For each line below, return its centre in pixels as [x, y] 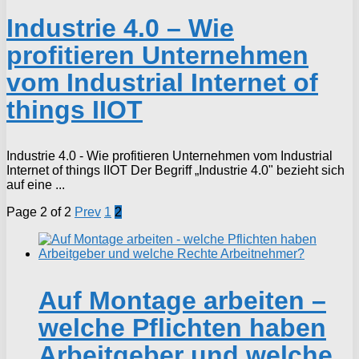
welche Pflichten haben [182, 327]
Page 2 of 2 [39, 212]
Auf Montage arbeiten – [182, 300]
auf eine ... [36, 184]
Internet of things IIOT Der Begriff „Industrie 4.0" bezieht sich [175, 170]
